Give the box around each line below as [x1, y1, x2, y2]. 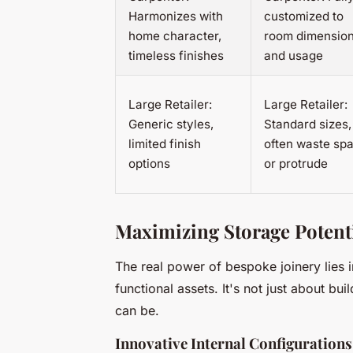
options [128, 156, 170, 172]
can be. [115, 303, 159, 319]
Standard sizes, [264, 117, 351, 132]
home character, [128, 28, 221, 44]
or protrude [264, 156, 328, 172]
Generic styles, [128, 117, 214, 132]
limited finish [128, 136, 201, 152]
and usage [264, 48, 323, 64]
